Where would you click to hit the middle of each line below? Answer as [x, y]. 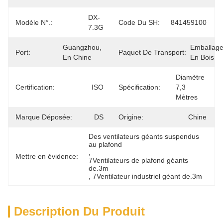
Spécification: [139, 87]
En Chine [77, 57]
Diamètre [190, 77]
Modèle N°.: [34, 22]
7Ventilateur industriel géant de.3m [148, 176]
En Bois [202, 57]
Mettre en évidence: [47, 156]
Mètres [187, 97]
